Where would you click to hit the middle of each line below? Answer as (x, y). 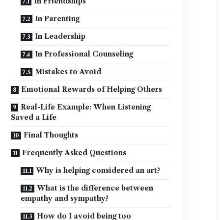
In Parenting (57, 19)
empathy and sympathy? (65, 199)
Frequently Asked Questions (74, 153)
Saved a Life (34, 118)
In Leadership (60, 37)
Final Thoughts (51, 135)
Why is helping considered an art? (98, 171)
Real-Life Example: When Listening (86, 107)
